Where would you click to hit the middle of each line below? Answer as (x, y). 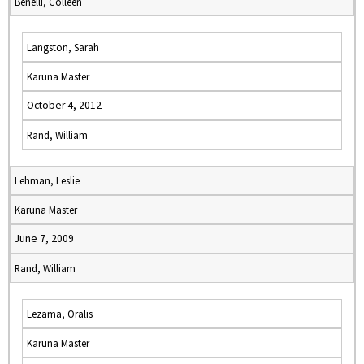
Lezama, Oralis (60, 314)
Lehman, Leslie (47, 180)
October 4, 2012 (64, 105)
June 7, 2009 (44, 238)
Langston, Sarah (63, 47)
